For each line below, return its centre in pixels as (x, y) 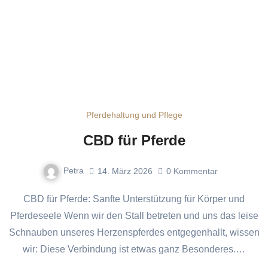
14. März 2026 (125, 171)
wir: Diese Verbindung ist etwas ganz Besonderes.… (134, 249)
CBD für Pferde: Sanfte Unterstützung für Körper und (27, 199)
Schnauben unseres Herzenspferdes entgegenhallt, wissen (134, 233)
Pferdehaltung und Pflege (134, 115)
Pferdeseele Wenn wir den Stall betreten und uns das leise (134, 216)
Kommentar (196, 171)
